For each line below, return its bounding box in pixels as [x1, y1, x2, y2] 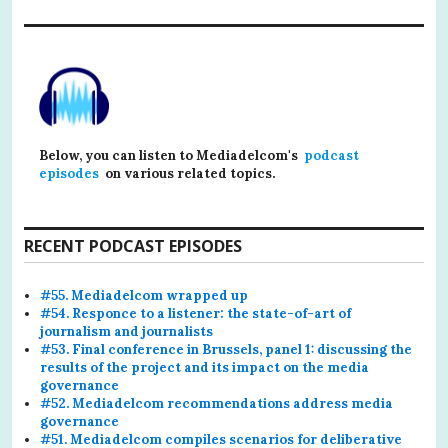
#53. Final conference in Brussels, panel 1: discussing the [40, 340, 413, 358]
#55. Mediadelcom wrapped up [40, 286, 249, 304]
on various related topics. [102, 164, 276, 182]
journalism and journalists [40, 322, 214, 340]
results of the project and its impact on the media [40, 358, 370, 376]
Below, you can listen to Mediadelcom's [39, 146, 301, 164]
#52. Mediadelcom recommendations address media [40, 394, 394, 412]
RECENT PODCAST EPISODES [24, 234, 242, 257]
